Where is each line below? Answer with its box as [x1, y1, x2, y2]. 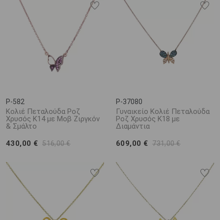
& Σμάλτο [6, 122, 37, 131]
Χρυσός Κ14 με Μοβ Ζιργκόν [6, 114, 100, 123]
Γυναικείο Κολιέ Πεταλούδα [116, 107, 210, 116]
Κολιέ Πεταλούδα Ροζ [6, 107, 80, 116]
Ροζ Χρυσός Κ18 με [116, 114, 180, 123]
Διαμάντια [116, 122, 150, 131]
